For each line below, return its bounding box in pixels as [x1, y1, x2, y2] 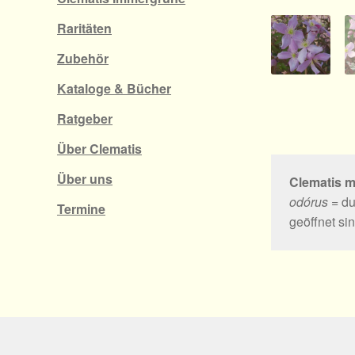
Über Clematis [57, 139, 142, 158]
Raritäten [57, 19, 112, 38]
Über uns [57, 170, 113, 189]
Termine [57, 200, 105, 219]
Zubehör [57, 49, 109, 68]
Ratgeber [57, 109, 113, 128]
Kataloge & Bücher [57, 79, 171, 98]
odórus [288, 193, 328, 212]
